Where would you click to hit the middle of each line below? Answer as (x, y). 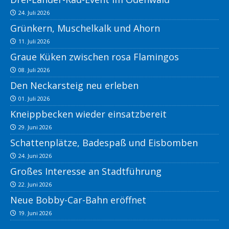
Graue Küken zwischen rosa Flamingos (95, 57)
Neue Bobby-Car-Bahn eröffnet (78, 200)
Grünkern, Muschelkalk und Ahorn (85, 28)
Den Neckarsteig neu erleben (74, 86)
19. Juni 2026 (35, 213)
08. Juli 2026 (34, 70)
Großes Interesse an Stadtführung (86, 171)
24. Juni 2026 (35, 156)
